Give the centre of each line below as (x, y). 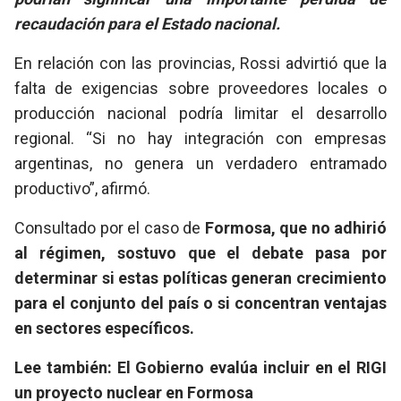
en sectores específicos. (104, 328)
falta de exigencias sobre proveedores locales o (200, 89)
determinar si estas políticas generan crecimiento (200, 278)
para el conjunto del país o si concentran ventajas (200, 303)
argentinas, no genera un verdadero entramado (200, 164)
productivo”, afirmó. (82, 189)
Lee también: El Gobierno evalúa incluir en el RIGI (200, 368)
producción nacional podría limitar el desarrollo (200, 114)
